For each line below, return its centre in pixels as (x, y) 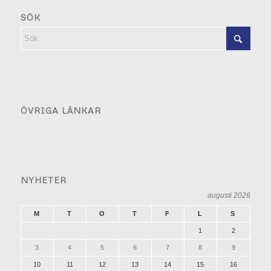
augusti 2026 (229, 195)
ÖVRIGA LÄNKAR (60, 110)
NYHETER (43, 180)
